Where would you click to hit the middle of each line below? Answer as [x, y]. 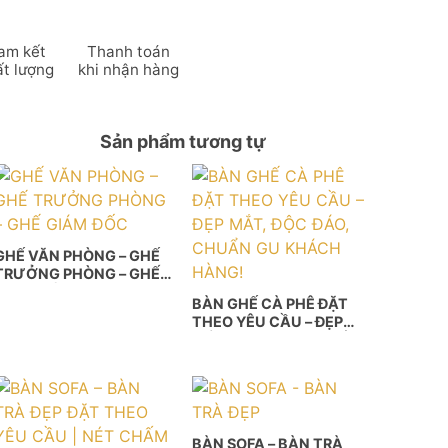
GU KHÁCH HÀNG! [258, 358]
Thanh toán [128, 51]
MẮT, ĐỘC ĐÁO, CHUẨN [276, 340]
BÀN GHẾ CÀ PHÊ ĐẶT [270, 304]
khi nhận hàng [128, 69]
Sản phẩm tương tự [182, 141]
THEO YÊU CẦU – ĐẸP [268, 322]
